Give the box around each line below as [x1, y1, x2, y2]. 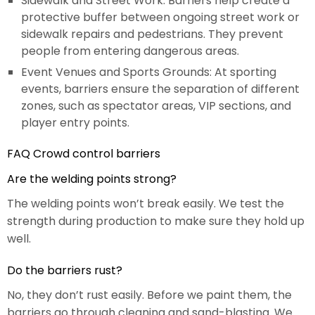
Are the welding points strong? [7, 171, 176, 188]
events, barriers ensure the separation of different [21, 81, 300, 98]
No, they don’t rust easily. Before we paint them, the [7, 287, 292, 304]
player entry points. [21, 115, 129, 131]
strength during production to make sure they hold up [7, 213, 304, 230]
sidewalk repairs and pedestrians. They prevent [21, 26, 283, 43]
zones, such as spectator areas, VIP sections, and [21, 98, 291, 115]
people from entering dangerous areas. [21, 43, 239, 60]
